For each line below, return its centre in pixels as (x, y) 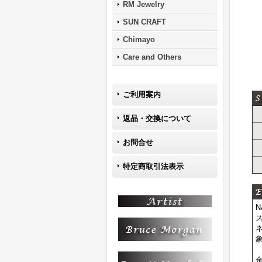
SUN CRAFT (144, 22)
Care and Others (152, 57)
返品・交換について (157, 118)
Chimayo (139, 39)
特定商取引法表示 (153, 166)
